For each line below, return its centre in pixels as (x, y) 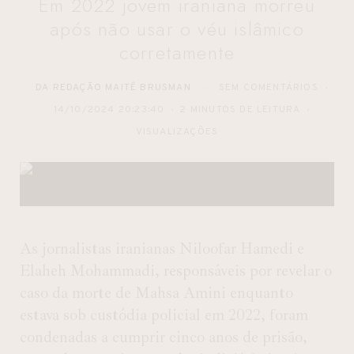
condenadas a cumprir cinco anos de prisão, (164, 337)
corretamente (177, 53)
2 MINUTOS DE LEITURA (241, 110)
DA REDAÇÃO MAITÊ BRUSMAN (113, 88)
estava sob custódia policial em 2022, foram (164, 315)
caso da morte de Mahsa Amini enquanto (156, 293)
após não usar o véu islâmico (177, 29)
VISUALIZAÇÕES (177, 132)
